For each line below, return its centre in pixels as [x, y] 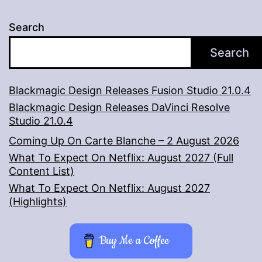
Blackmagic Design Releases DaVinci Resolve [119, 108]
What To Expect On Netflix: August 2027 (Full [121, 158]
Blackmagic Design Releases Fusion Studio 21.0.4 [130, 91]
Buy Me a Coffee [135, 241]
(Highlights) [38, 202]
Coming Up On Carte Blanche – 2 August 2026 [124, 141]
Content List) [42, 171]
